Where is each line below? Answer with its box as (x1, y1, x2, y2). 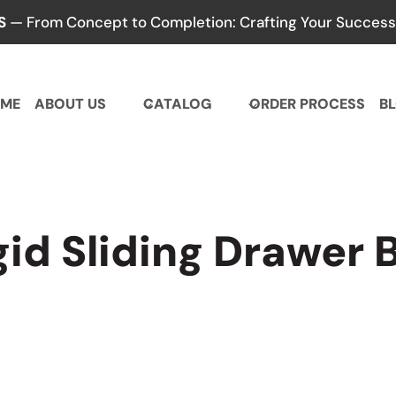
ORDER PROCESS (248, 95, 365, 114)
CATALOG (143, 95, 212, 114)
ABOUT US (34, 95, 107, 114)
